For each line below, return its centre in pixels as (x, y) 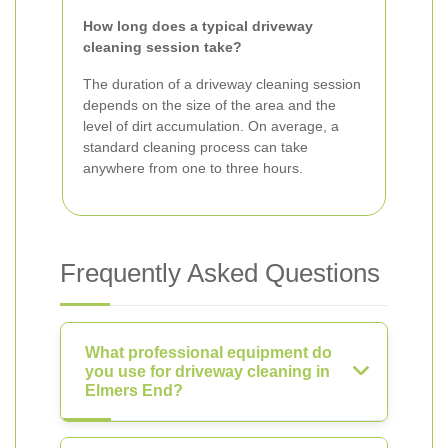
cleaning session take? (162, 47)
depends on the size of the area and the (209, 105)
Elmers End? (134, 390)
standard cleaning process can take (195, 147)
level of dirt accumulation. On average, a (211, 126)
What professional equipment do (208, 352)
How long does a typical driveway (198, 26)
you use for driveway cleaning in (207, 371)
